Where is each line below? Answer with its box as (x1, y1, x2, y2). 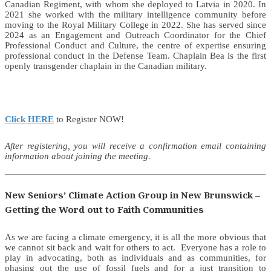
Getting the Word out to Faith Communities (5, 203, 204, 216)
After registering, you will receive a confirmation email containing (5, 141, 266, 151)
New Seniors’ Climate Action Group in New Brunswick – (5, 189, 260, 201)
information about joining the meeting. (5, 151, 151, 162)
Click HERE (5, 114, 54, 125)
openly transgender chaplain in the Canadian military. (5, 61, 207, 71)
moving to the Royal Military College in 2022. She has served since (5, 20, 266, 30)
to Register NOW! (54, 114, 124, 125)
